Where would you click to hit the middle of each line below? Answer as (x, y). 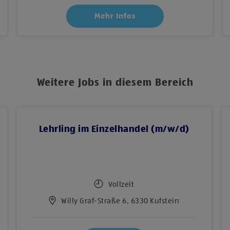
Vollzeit (121, 184)
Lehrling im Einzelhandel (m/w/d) (114, 129)
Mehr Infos (115, 16)
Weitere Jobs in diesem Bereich (115, 83)
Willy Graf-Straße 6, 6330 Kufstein (120, 201)
